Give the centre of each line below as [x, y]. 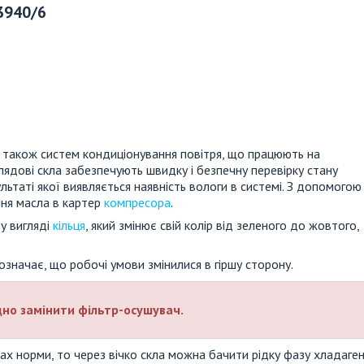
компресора [137, 202]
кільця [69, 225]
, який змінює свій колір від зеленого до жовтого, [222, 225]
